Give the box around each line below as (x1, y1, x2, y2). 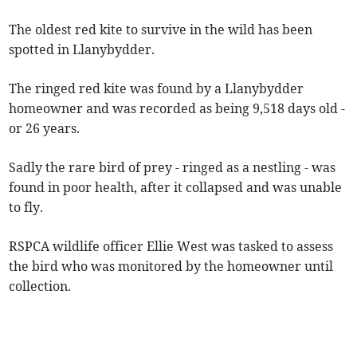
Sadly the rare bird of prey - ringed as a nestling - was (9, 159, 336, 176)
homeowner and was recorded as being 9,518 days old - (9, 100, 346, 117)
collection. (9, 278, 72, 295)
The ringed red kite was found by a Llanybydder (9, 80, 304, 97)
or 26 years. (9, 120, 80, 137)
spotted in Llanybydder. (9, 41, 155, 58)
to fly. (9, 199, 44, 216)
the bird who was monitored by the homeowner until (9, 258, 334, 275)
